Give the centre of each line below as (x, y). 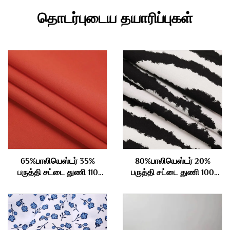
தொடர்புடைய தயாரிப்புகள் (115, 18)
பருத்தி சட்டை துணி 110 (57, 172)
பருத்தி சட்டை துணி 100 (172, 172)
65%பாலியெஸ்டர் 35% (57, 161)
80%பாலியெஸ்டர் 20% (172, 161)
